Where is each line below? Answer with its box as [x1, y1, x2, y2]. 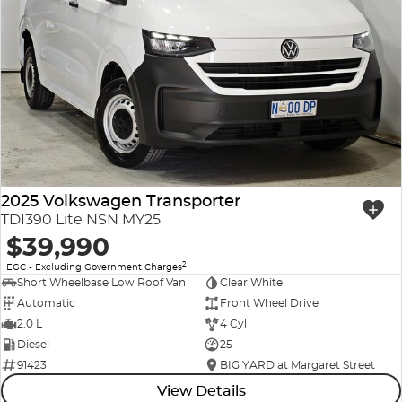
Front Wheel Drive [219, 296, 319, 310]
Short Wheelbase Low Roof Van [17, 275, 186, 290]
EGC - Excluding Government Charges [6, 260, 182, 273]
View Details [156, 381, 246, 399]
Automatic [17, 296, 75, 310]
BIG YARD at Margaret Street [219, 358, 375, 372]
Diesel [17, 337, 49, 352]
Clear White [219, 275, 283, 290]
